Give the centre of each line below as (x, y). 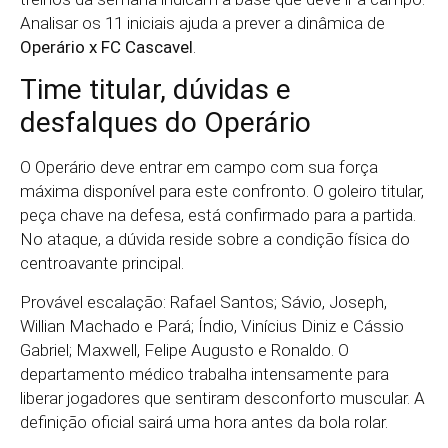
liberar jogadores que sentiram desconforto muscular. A (222, 397)
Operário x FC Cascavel (106, 46)
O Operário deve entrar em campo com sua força (199, 167)
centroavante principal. (102, 263)
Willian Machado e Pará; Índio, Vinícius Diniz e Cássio (212, 325)
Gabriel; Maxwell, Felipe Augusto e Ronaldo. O (184, 349)
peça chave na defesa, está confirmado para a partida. (218, 215)
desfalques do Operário (165, 123)
